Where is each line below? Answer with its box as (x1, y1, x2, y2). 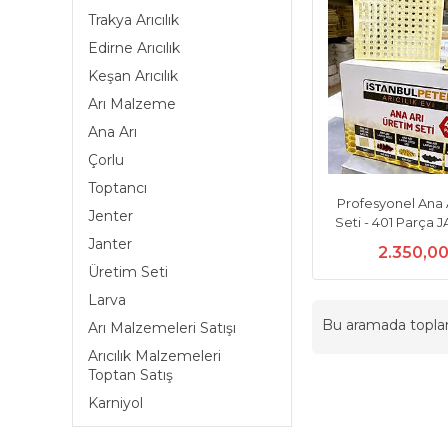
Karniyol (88, 394, 143, 412)
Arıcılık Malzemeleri (88, 347, 221, 365)
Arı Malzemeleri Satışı (88, 319, 236, 337)
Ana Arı (88, 123, 137, 141)
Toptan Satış (88, 366, 173, 384)
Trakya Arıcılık (88, 11, 179, 29)
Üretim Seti (88, 263, 168, 281)
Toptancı (88, 179, 147, 197)
